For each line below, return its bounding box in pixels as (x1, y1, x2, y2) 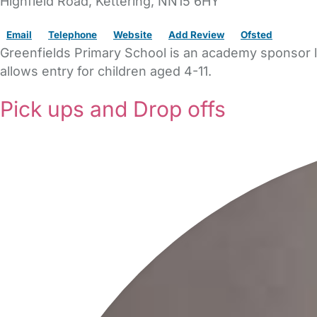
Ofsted (241, 28, 272, 40)
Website (113, 28, 152, 40)
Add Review (168, 28, 224, 40)
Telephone (48, 28, 97, 40)
